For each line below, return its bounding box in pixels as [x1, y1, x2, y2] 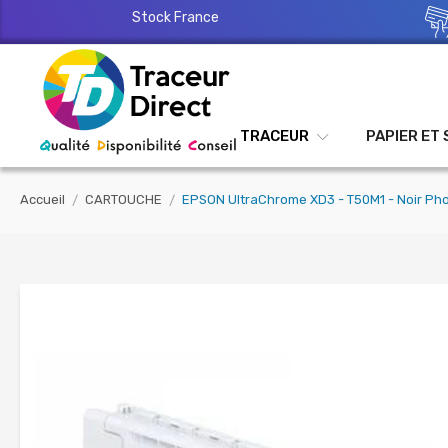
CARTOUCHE [85, 191, 163, 207]
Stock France [131, 9, 219, 26]
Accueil [20, 191, 66, 207]
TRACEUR [240, 126, 310, 145]
